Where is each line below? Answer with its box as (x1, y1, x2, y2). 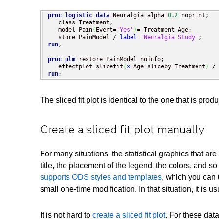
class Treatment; (48, 19, 113, 26)
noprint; (178, 12, 209, 19)
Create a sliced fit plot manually (40, 122, 205, 136)
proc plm (48, 56, 75, 63)
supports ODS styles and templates (40, 173, 162, 181)
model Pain (48, 26, 92, 34)
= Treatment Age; (137, 26, 192, 34)
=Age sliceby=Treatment (130, 63, 205, 70)
